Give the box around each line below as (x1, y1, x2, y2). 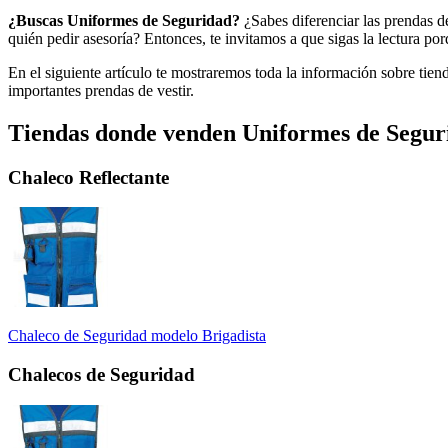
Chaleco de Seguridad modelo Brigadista (8, 327, 266, 345)
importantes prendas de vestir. (8, 81, 194, 99)
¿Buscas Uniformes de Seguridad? (8, 11, 240, 29)
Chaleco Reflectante (8, 166, 169, 188)
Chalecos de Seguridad (8, 364, 195, 386)
